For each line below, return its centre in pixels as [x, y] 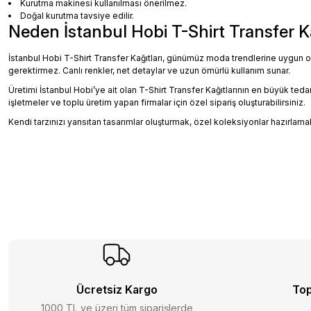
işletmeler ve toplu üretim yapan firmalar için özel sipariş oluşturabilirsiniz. [157, 102]
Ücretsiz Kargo [117, 289]
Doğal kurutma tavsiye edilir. [77, 16]
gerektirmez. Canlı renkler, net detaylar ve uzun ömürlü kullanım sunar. [149, 70]
